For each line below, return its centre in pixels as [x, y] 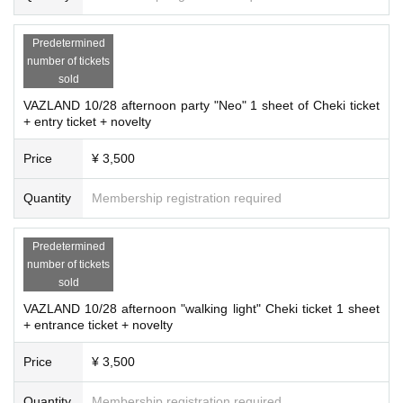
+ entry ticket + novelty [87, 121]
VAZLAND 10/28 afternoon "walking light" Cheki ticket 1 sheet [201, 308]
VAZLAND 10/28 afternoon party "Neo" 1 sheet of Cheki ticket [201, 105]
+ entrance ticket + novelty [98, 324]
